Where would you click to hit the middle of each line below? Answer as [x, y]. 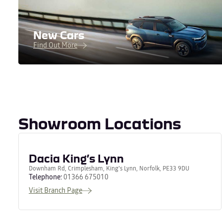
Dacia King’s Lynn [76, 158]
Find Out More [55, 45]
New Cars [59, 35]
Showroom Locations [100, 123]
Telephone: [46, 177]
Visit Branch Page [55, 190]
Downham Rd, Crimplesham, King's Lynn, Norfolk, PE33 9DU [109, 168]
